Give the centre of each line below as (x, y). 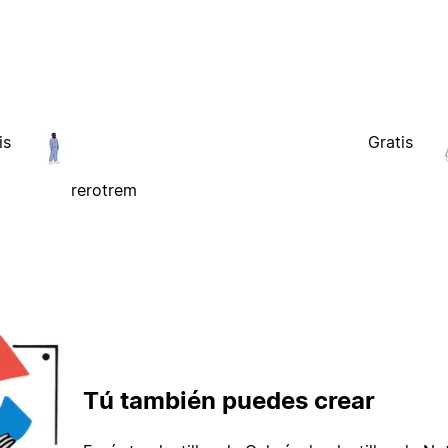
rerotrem (103, 190)
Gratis (391, 142)
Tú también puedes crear (229, 400)
